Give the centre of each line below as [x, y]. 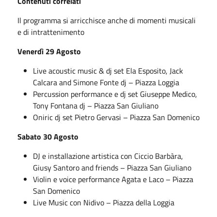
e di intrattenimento [51, 32]
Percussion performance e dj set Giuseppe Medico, [115, 94]
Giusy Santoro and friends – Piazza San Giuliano [112, 167]
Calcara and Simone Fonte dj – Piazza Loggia [106, 82]
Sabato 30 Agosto [48, 136]
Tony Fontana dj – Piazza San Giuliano [96, 105]
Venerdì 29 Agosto [49, 51]
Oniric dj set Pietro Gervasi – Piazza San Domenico [116, 117]
